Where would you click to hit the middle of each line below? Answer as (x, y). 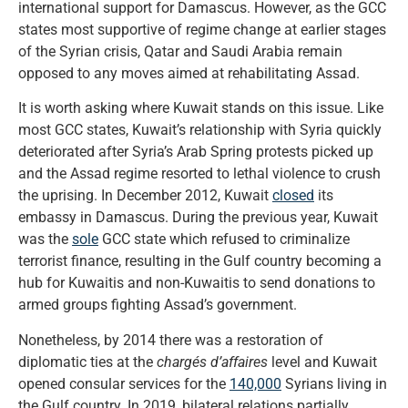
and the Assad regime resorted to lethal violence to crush (199, 174)
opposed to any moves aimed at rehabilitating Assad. (189, 73)
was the (45, 240)
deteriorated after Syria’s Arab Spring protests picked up (196, 152)
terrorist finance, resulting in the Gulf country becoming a (200, 261)
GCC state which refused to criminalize (224, 240)
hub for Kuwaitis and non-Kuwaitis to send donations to (197, 283)
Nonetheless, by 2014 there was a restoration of (171, 340)
